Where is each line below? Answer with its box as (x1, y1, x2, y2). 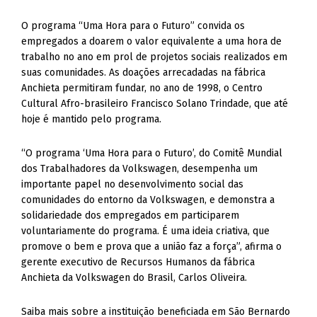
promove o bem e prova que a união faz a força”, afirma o (21, 241, 282, 253)
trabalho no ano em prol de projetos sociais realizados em (21, 51, 288, 63)
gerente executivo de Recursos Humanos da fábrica (21, 256, 255, 268)
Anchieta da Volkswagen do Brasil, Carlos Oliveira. (21, 272, 248, 284)
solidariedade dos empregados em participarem (21, 209, 240, 221)
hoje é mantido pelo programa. (21, 113, 162, 125)
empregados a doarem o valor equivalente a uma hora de (21, 35, 282, 47)
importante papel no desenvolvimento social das (21, 178, 244, 190)
